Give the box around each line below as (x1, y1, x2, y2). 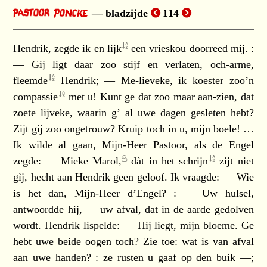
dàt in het (127, 155, 179, 167)
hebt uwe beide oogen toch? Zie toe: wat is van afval (13, 235, 254, 247)
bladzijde (105, 7, 151, 19)
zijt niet (215, 155, 254, 167)
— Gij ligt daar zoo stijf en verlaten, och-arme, (13, 58, 254, 70)
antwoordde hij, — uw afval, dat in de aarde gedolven (13, 203, 254, 215)
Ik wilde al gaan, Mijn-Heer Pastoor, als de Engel (13, 139, 254, 151)
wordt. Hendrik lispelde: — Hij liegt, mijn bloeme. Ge (13, 219, 254, 231)
